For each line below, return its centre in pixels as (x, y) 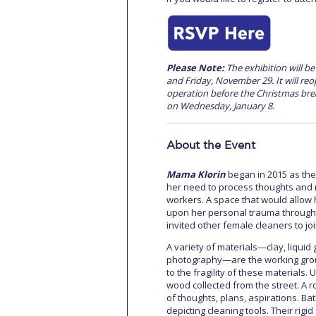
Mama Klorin (196, 174)
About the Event (211, 146)
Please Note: (195, 68)
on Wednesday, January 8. (220, 106)
